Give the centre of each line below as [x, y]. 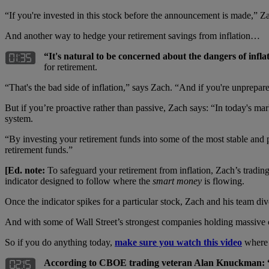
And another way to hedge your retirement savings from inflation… [132, 35]
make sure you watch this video [178, 242]
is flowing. [223, 181]
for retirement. [71, 67]
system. [19, 118]
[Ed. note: [26, 170]
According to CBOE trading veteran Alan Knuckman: [154, 262]
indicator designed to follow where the [79, 181]
